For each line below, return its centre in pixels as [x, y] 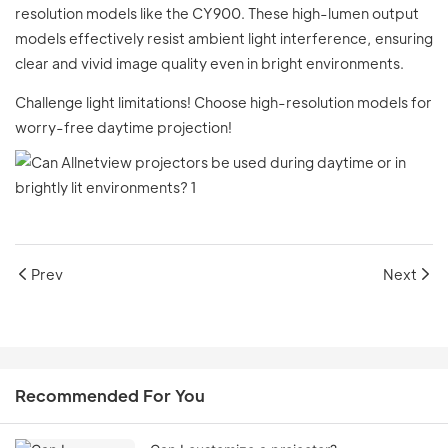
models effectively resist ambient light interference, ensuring [224, 38]
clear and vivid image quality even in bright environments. [209, 63]
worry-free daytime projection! [123, 127]
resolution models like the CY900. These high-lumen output [217, 13]
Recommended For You [110, 396]
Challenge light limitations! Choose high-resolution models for [223, 102]
